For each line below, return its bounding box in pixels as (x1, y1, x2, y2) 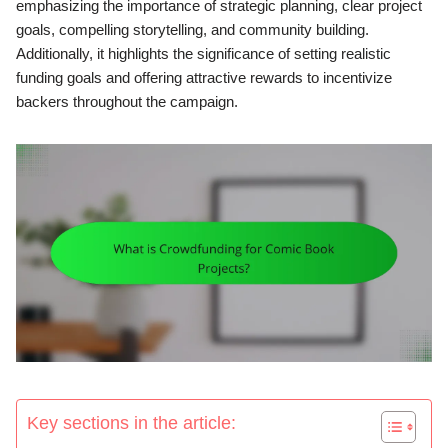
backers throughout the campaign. (16, 92, 238, 110)
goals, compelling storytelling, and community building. (16, 20, 369, 38)
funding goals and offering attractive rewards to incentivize (16, 68, 392, 86)
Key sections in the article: (27, 413, 236, 434)
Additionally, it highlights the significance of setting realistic (16, 44, 391, 62)
